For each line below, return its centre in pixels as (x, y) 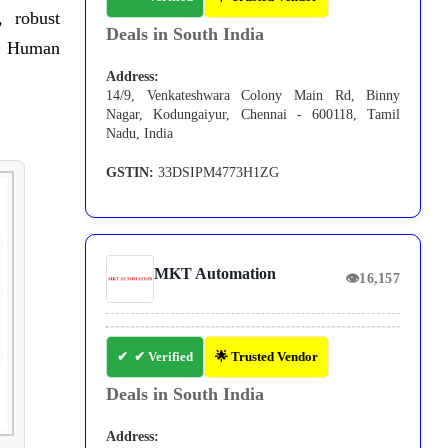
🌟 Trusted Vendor (267, 357)
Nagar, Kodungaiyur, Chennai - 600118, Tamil (253, 115)
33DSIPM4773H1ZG (217, 173)
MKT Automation (215, 274)
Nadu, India (140, 134)
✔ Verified (164, 357)
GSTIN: (130, 173)
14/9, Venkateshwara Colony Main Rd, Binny (253, 96)
